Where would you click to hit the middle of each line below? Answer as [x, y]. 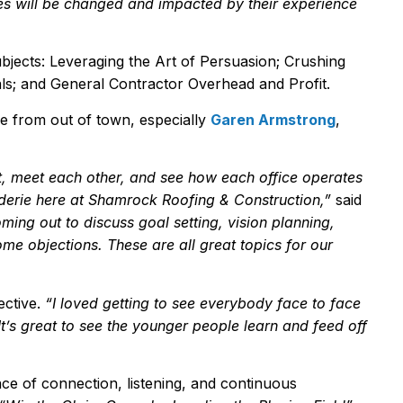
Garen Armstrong [273, 119]
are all [176, 245]
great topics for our [266, 245]
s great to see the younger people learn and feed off [188, 325]
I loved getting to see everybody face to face [206, 303]
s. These [121, 245]
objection [57, 245]
